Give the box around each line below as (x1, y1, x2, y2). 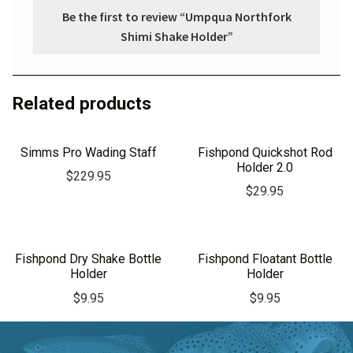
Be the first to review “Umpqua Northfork (61, 9, 292, 25)
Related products (13, 93, 151, 114)
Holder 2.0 (236, 159, 293, 175)
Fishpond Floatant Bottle (197, 251, 333, 267)
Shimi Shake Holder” (120, 28, 233, 45)
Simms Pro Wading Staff (20, 144, 157, 160)
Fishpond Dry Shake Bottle (15, 251, 162, 267)
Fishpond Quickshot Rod (197, 144, 333, 160)
